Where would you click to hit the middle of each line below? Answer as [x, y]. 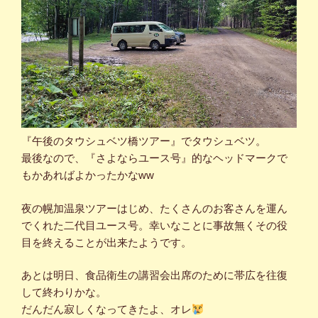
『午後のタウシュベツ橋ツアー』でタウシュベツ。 [144, 141]
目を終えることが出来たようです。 [106, 242]
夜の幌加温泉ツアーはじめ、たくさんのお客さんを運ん [154, 208]
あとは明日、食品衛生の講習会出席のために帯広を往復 [154, 275]
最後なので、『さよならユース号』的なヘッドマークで [154, 158]
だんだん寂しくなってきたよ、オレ [106, 309]
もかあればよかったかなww [88, 175]
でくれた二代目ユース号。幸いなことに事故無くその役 [154, 225]
